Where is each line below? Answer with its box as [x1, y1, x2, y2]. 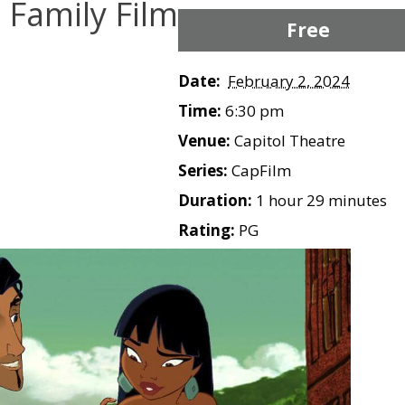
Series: [178, 159, 228, 181]
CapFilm [231, 159, 291, 181]
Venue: [178, 129, 231, 151]
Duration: [178, 189, 252, 211]
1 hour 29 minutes [252, 189, 387, 211]
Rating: [178, 219, 235, 240]
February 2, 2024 [228, 70, 350, 91]
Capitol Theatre [231, 129, 345, 151]
